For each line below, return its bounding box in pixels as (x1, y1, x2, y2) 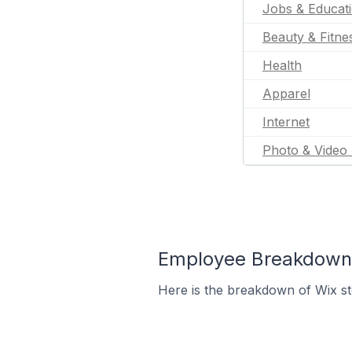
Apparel (262, 86, 310, 101)
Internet (262, 114, 310, 130)
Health (262, 57, 302, 73)
